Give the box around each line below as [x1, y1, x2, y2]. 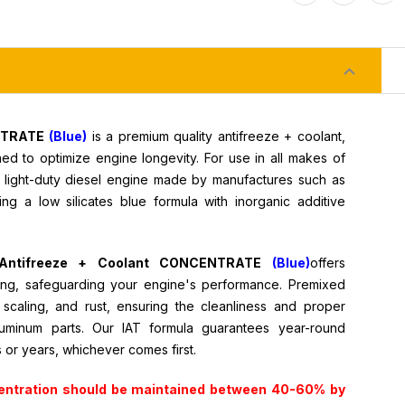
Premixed [282, 276, 345, 292]
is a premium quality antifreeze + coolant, [87, 127, 345, 144]
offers [309, 254, 345, 270]
